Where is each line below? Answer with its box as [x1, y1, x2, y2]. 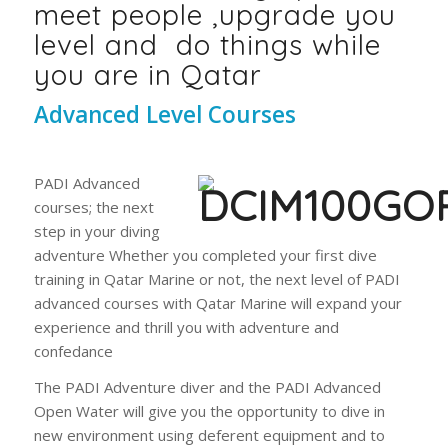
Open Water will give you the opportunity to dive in [33, 401, 385, 422]
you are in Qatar [33, 56, 262, 92]
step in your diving [33, 220, 160, 241]
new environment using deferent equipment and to [33, 425, 385, 446]
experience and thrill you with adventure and [33, 316, 339, 337]
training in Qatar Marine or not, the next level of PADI [33, 268, 400, 289]
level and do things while [33, 26, 381, 62]
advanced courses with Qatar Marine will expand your [33, 292, 402, 313]
